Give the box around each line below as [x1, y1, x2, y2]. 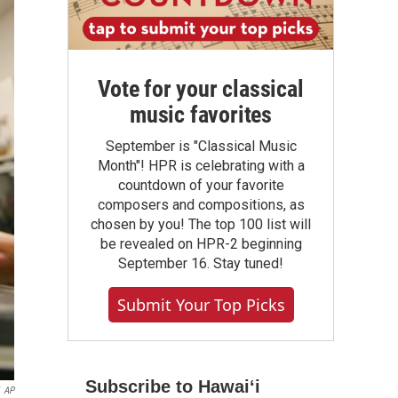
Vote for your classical [98, 76, 304, 102]
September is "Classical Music [105, 138, 297, 155]
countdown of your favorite [117, 177, 284, 194]
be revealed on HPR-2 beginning [99, 235, 302, 252]
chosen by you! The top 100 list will [91, 216, 311, 233]
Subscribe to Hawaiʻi [85, 377, 260, 396]
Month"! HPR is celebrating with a [97, 157, 305, 174]
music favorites [129, 101, 272, 128]
